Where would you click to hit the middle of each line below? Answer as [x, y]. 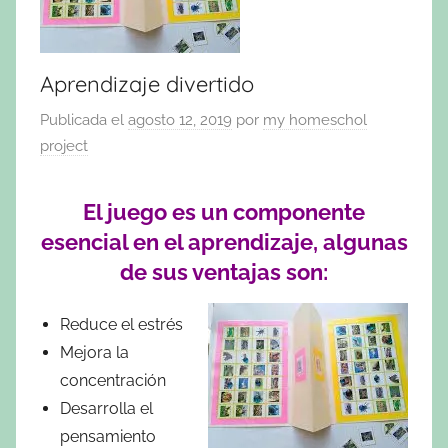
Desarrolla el [106, 408]
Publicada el [84, 119]
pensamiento [108, 436]
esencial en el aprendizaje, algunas [224, 241]
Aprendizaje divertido [147, 84]
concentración [113, 380]
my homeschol [315, 119]
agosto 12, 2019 [180, 119]
